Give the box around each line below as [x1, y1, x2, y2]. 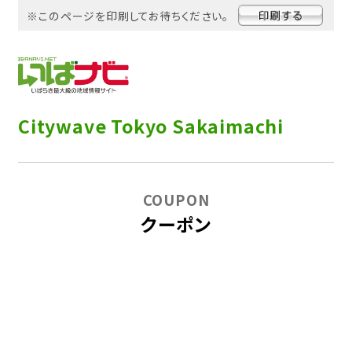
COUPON [142, 189, 210, 211]
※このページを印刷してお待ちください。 [27, 7, 229, 24]
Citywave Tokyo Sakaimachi [17, 112, 284, 139]
